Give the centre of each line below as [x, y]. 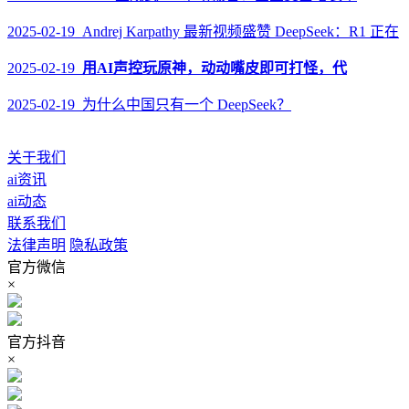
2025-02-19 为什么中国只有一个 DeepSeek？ [149, 105]
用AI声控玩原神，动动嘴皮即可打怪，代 [215, 68]
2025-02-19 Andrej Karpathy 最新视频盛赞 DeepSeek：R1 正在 [203, 31]
